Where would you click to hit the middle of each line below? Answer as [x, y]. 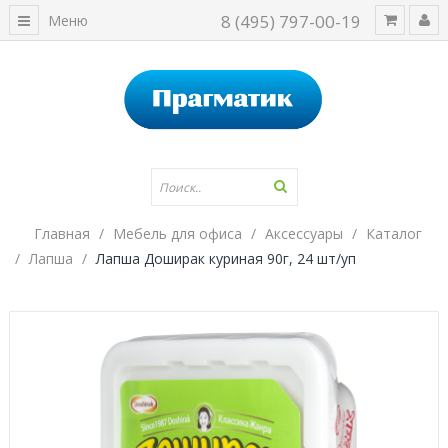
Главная [62, 233]
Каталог [394, 233]
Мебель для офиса [177, 233]
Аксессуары [304, 233]
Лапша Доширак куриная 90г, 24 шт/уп [226, 258]
